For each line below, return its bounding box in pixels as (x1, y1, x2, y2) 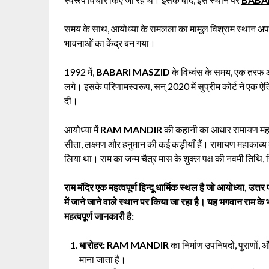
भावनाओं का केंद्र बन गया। (64, 37, 156, 49)
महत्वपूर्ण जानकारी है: (64, 210, 134, 222)
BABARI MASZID (96, 65, 170, 77)
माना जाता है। (79, 253, 126, 265)
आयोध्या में (64, 123, 100, 135)
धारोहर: (79, 238, 105, 250)
